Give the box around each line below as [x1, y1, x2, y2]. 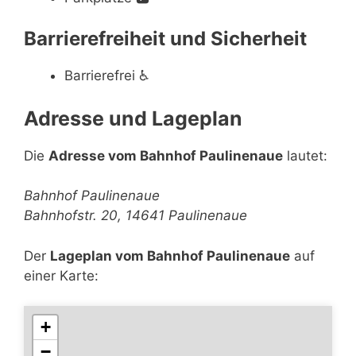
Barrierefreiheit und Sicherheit [24, 27, 307, 50]
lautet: [283, 147, 327, 164]
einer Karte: [24, 267, 99, 284]
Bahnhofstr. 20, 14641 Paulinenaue [24, 207, 247, 223]
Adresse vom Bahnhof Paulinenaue [48, 147, 283, 164]
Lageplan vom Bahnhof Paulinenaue [50, 247, 290, 264]
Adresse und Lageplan [24, 106, 242, 130]
